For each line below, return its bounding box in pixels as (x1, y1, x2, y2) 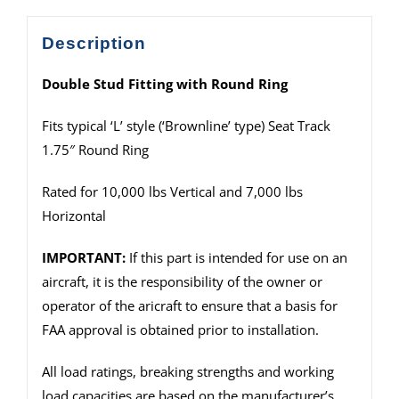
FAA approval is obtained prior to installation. (41, 320, 319, 338)
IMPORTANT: (41, 248, 126, 266)
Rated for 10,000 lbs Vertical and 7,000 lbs (41, 182, 303, 200)
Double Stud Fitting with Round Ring (41, 74, 288, 93)
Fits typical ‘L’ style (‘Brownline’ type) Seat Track (41, 116, 330, 134)
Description (41, 33, 146, 53)
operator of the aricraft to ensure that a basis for (41, 296, 338, 314)
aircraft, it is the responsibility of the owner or (41, 272, 322, 290)
